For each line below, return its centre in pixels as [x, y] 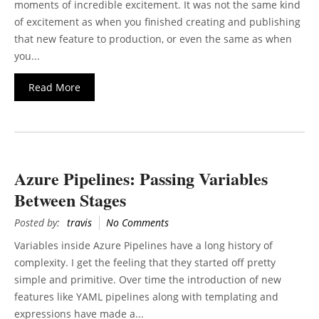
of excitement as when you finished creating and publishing [157, 22]
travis [79, 223]
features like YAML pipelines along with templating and [146, 297]
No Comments [137, 223]
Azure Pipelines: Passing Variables [141, 179]
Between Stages [70, 200]
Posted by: [37, 223]
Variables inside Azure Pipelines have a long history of [143, 246]
